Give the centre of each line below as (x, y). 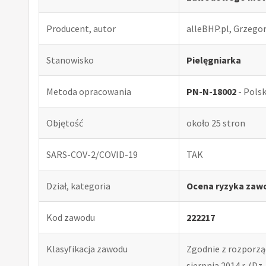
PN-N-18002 (211, 91)
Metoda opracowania (89, 91)
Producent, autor (81, 28)
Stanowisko (70, 60)
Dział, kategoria (78, 186)
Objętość (65, 123)
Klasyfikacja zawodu (87, 248)
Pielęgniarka (214, 60)
